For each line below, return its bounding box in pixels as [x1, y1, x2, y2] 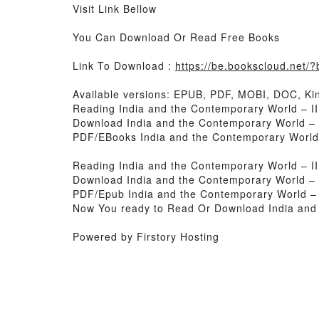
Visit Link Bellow [73, 1, 157, 16]
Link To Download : [73, 58, 175, 73]
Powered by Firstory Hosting [73, 229, 219, 244]
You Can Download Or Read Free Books [73, 30, 280, 44]
